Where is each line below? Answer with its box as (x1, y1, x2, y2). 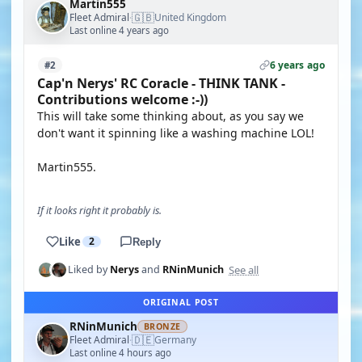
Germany (154, 333, 196, 347)
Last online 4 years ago (69, 24, 169, 36)
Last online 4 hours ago (69, 347, 171, 359)
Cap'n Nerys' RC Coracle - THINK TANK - (37, 74, 285, 92)
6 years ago (269, 58, 325, 72)
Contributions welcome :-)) (37, 90, 208, 108)
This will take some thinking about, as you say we (37, 108, 304, 124)
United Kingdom (154, 11, 226, 24)
